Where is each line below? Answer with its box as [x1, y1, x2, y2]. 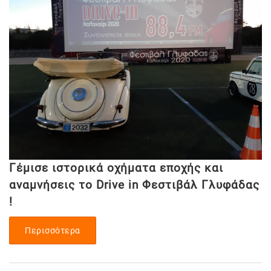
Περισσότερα [25, 225, 80, 235]
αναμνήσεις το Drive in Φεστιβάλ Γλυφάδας [9, 177, 260, 192]
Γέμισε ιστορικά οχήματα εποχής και [9, 160, 223, 175]
